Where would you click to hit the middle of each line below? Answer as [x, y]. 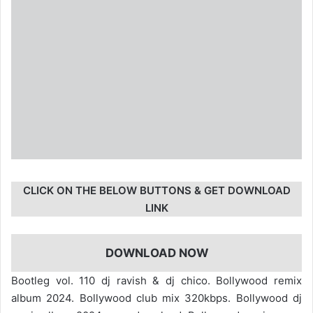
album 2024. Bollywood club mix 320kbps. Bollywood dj [156, 298]
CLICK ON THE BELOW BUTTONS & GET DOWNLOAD [156, 190]
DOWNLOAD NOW [156, 253]
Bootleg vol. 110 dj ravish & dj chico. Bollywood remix [156, 281]
